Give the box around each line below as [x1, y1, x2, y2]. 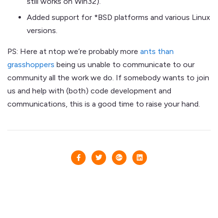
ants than [140, 46, 174, 56]
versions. [27, 25, 57, 35]
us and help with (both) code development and [7, 86, 171, 95]
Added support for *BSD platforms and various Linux [27, 12, 210, 22]
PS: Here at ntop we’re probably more [7, 46, 140, 56]
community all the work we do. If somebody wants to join [7, 73, 209, 82]
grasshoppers [7, 59, 54, 69]
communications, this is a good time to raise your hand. [7, 99, 200, 109]
